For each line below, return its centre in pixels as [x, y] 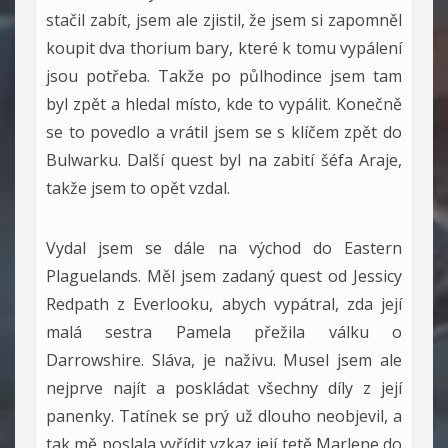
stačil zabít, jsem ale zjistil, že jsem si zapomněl [224, 20]
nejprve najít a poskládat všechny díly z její [224, 388]
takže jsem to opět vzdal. [138, 188]
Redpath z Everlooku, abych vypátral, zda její [224, 304]
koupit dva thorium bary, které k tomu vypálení [224, 48]
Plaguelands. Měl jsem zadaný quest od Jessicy [224, 276]
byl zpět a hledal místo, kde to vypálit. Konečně [224, 104]
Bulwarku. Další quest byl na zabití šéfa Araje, [224, 160]
